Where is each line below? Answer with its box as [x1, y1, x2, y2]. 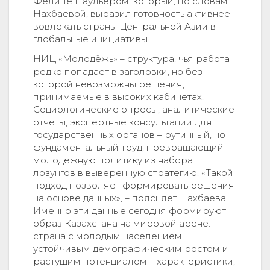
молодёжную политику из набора [33, 154, 193, 166]
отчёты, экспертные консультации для [33, 116, 212, 128]
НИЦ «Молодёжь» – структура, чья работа [33, 53, 230, 65]
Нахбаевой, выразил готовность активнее [33, 7, 230, 19]
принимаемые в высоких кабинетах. [33, 91, 204, 103]
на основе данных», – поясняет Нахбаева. [33, 192, 228, 204]
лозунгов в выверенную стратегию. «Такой [33, 167, 233, 179]
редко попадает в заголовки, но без [33, 66, 202, 78]
